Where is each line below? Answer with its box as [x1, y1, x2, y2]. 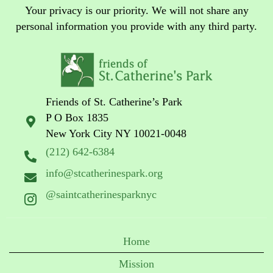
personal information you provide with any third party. [16, 20, 257, 33]
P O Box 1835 [46, 111, 108, 124]
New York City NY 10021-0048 [46, 127, 186, 140]
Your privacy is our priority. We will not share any [24, 4, 249, 17]
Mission [119, 257, 154, 270]
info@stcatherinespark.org [46, 167, 166, 180]
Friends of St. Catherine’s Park [46, 95, 182, 108]
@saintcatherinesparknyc [46, 188, 157, 201]
